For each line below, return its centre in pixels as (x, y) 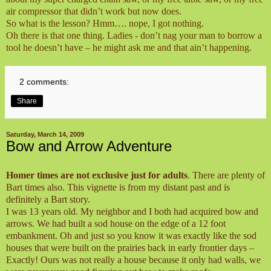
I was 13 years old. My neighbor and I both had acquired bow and (132, 211)
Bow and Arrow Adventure (89, 146)
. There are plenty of (226, 175)
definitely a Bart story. (48, 199)
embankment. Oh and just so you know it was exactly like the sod (131, 235)
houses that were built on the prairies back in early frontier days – (130, 247)
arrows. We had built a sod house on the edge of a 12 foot (116, 223)
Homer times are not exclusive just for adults (97, 175)
